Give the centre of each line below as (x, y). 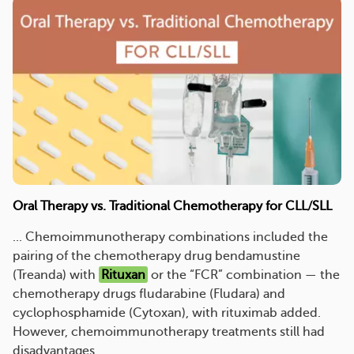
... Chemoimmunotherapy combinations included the (170, 237)
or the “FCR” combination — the (244, 275)
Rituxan (124, 275)
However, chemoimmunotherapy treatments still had (169, 331)
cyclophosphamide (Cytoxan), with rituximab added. (167, 313)
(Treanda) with (56, 275)
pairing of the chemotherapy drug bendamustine (156, 256)
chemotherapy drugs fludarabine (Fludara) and (149, 294)
